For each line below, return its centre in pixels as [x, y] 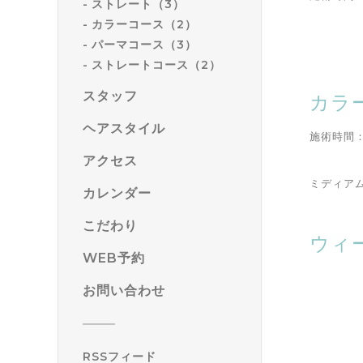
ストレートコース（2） [157, 64]
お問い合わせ [124, 290]
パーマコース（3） [145, 44]
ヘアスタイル [124, 128]
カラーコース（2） [145, 24]
